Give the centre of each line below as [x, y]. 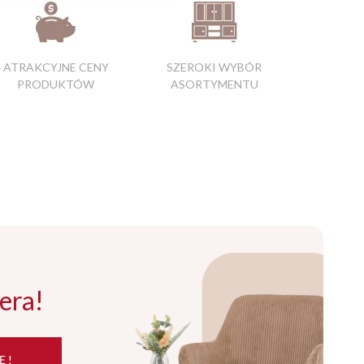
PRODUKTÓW [56, 84]
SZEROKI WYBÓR [214, 67]
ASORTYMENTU [214, 84]
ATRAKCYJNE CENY [56, 67]
